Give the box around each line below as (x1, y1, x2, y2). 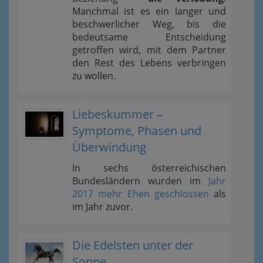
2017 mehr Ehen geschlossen (72, 187, 209, 200)
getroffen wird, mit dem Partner (72, 43, 226, 56)
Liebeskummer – (72, 106, 163, 122)
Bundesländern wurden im (72, 174, 208, 187)
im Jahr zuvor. (72, 200, 133, 213)
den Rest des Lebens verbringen (72, 56, 226, 69)
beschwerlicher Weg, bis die (72, 17, 226, 31)
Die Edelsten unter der (72, 237, 193, 253)
